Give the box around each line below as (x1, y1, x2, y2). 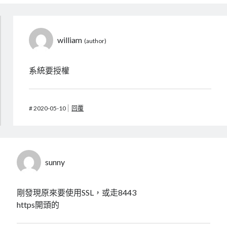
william (57, 35, 83, 45)
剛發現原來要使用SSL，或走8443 (17, 187, 137, 198)
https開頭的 (17, 200, 60, 210)
